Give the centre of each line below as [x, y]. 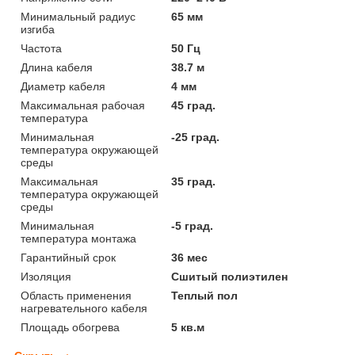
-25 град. [196, 137]
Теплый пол [205, 295]
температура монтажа [78, 238]
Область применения [76, 295]
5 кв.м [188, 327]
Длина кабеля [57, 67]
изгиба [38, 29]
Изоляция [46, 276]
